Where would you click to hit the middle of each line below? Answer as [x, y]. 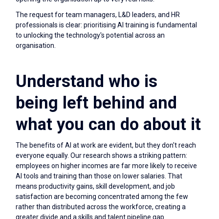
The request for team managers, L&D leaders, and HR [98, 15]
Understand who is [87, 81]
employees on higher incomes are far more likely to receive [106, 165]
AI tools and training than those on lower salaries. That [99, 176]
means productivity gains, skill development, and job [95, 186]
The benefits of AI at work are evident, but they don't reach [106, 145]
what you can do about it [108, 124]
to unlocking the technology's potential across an [90, 35]
